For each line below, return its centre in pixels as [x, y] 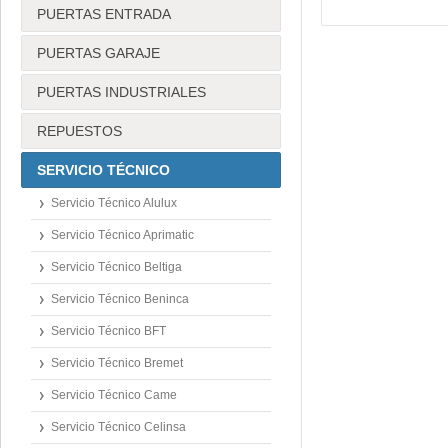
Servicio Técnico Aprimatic [122, 235]
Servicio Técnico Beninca [120, 299]
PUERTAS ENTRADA [104, 14]
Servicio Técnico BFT [108, 331]
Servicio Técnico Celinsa [118, 427]
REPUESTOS [79, 131]
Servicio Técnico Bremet [117, 363]
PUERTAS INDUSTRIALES [121, 92]
